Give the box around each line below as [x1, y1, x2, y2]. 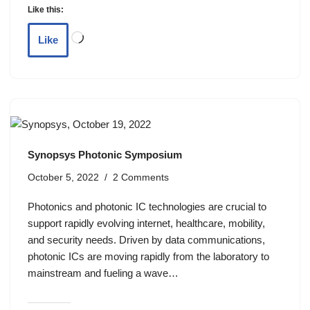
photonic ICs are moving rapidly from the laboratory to [28, 250, 269, 263]
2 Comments [113, 172, 169, 183]
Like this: [28, 5, 64, 15]
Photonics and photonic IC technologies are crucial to [28, 201, 266, 213]
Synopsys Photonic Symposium [28, 149, 182, 161]
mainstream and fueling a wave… [28, 267, 181, 280]
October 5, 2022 [28, 172, 99, 183]
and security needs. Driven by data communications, [28, 234, 265, 246]
